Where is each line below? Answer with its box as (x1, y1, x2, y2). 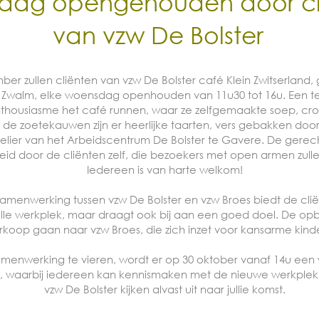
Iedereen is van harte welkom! (86, 162, 243, 177)
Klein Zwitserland (226, 73, 310, 87)
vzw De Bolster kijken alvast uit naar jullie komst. (43, 282, 286, 296)
